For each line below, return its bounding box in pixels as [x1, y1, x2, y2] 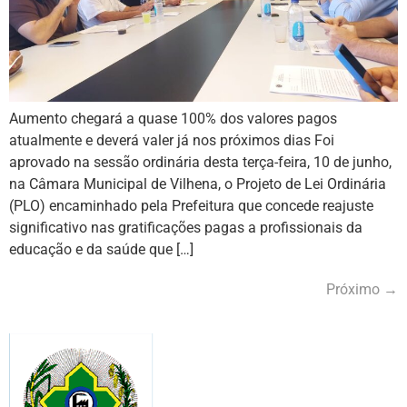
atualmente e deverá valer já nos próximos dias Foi [9, 131, 334, 149]
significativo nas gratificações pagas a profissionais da [9, 218, 362, 236]
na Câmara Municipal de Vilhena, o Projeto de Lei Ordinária [9, 174, 386, 193]
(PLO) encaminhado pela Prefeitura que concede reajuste [9, 196, 373, 214]
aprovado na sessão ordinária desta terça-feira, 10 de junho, [9, 153, 392, 171]
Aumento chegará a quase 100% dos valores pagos [9, 109, 337, 127]
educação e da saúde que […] [9, 240, 194, 258]
